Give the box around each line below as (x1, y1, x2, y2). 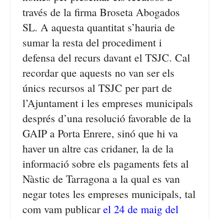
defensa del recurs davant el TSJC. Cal (22, 50, 190, 65)
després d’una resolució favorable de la (22, 111, 191, 125)
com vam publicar (22, 202, 103, 216)
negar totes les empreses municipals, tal (22, 187, 196, 201)
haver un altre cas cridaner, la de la (22, 141, 174, 155)
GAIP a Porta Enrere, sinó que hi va (22, 126, 178, 140)
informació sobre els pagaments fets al (22, 156, 189, 171)
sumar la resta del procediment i (22, 35, 162, 49)
